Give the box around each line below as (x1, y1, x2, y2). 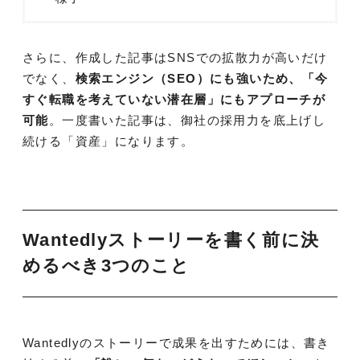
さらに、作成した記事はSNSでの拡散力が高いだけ (22, 51, 328, 64)
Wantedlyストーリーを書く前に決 (22, 231, 320, 251)
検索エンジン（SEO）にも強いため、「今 (75, 72, 329, 85)
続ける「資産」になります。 (22, 134, 194, 148)
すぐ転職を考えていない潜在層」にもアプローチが (22, 92, 326, 106)
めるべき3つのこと (22, 256, 190, 276)
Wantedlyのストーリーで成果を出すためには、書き (22, 336, 330, 350)
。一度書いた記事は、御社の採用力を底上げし (48, 113, 326, 127)
